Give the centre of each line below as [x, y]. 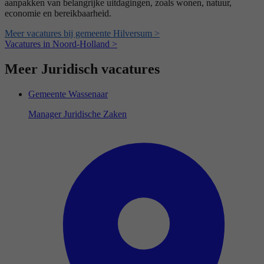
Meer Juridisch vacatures [82, 69]
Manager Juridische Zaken [77, 114]
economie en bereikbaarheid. [58, 14]
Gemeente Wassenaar [68, 94]
